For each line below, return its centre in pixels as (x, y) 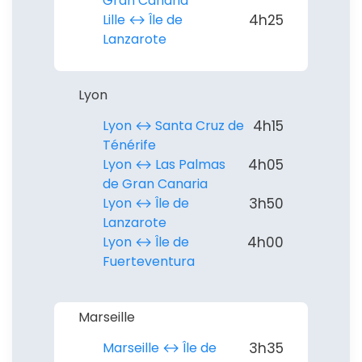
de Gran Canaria (155, 183)
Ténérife (129, 145)
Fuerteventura (149, 261)
